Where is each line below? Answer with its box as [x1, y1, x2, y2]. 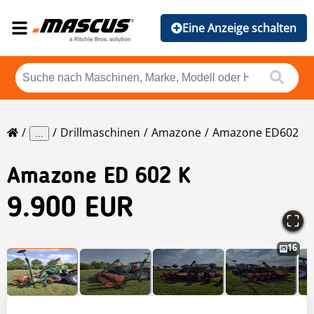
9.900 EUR [7, 196, 134, 224]
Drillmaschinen [60, 125, 140, 141]
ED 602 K [104, 166, 191, 189]
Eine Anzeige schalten [182, 20, 296, 36]
